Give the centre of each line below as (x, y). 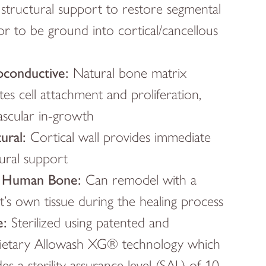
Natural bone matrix (128, 72)
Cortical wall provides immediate (119, 137)
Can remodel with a (139, 179)
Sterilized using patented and (88, 222)
